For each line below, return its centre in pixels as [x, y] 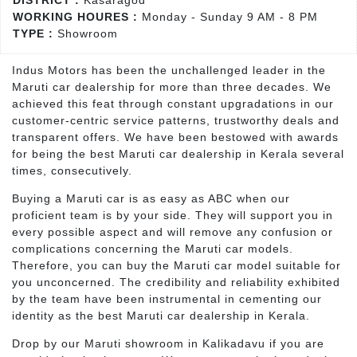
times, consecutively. [72, 171]
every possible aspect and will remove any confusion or [173, 232]
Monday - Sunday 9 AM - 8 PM [230, 17]
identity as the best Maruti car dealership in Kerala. [161, 316]
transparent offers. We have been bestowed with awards [175, 137]
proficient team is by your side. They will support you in [173, 215]
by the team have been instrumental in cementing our [167, 299]
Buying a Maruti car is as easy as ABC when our [151, 198]
